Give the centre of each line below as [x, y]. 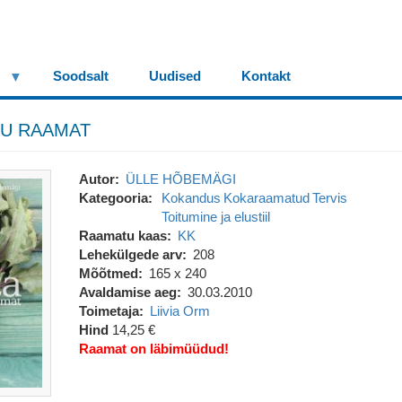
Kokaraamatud [267, 198]
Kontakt [266, 76]
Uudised [175, 76]
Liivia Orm [180, 311]
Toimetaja [109, 311]
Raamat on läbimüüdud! [153, 349]
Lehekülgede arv [130, 254]
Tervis [330, 198]
